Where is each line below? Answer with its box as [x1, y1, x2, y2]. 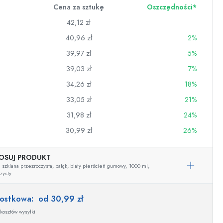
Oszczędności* [147, 2, 197, 12]
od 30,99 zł [38, 194, 83, 205]
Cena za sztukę [53, 2, 104, 12]
